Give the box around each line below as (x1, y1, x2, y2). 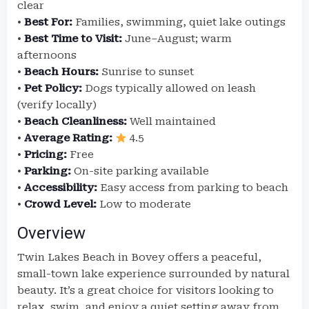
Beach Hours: (24, 66, 99, 78)
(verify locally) (17, 99, 97, 111)
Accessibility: (24, 181, 97, 194)
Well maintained (127, 115, 216, 128)
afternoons (17, 49, 77, 61)
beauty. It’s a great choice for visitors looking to (17, 284, 274, 297)
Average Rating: (24, 132, 112, 144)
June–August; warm (122, 32, 232, 45)
